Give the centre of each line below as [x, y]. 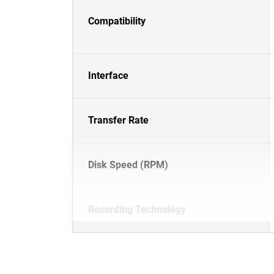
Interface [108, 76]
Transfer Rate [118, 120]
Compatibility [117, 21]
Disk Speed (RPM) [128, 165]
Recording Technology [137, 209]
